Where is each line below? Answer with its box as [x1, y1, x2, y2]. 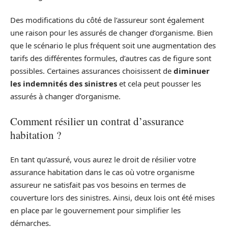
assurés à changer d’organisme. [10, 91, 121, 102]
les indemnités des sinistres [10, 78, 117, 89]
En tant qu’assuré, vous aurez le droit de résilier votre [10, 154, 196, 165]
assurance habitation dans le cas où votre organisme [10, 167, 194, 178]
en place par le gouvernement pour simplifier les [10, 205, 181, 216]
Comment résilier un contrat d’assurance [10, 113, 184, 128]
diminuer [172, 66, 210, 76]
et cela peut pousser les [117, 78, 201, 89]
